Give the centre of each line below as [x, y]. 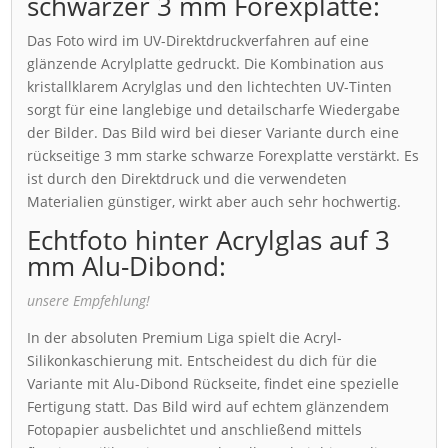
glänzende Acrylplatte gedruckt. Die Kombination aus [206, 64]
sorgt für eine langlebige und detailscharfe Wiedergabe [214, 110]
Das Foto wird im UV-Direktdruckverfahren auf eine [198, 41]
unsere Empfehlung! [89, 301]
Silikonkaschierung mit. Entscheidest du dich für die [202, 361]
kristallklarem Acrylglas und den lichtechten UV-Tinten [210, 87]
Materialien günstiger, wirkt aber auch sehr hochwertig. [214, 202]
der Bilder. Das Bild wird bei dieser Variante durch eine [213, 133]
